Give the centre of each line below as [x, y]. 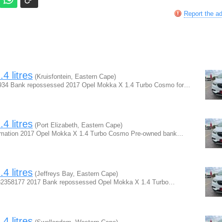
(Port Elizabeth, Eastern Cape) [78, 125]
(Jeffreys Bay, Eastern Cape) [75, 174]
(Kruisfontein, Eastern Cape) [74, 77]
